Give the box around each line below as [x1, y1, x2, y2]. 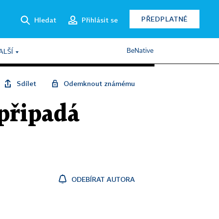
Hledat [34, 15, 56, 24]
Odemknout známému [64, 79, 135, 88]
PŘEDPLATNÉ [141, 15, 188, 23]
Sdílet [17, 79, 36, 88]
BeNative [127, 47, 153, 54]
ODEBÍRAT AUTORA [71, 175, 135, 183]
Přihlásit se [82, 15, 118, 24]
